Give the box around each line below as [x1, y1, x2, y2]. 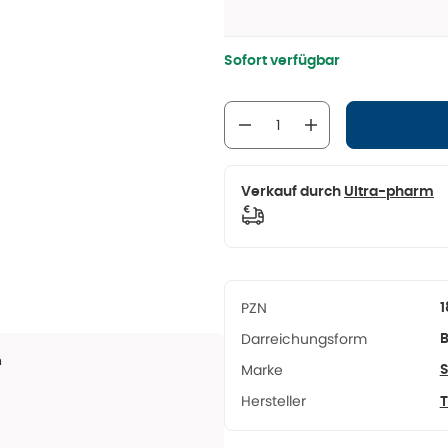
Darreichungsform [241, 329, 367, 349]
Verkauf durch [241, 185, 341, 199]
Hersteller [241, 391, 306, 411]
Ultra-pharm [344, 185, 434, 199]
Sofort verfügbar [224, 54, 340, 68]
